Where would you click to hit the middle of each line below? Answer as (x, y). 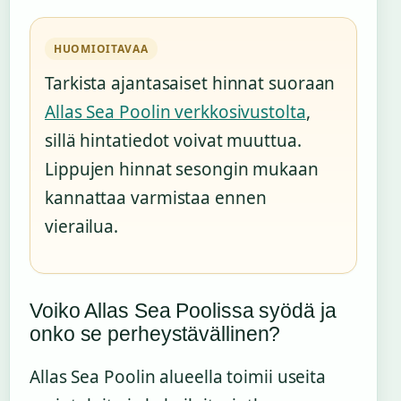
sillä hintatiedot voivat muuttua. (173, 140)
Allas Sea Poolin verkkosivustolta (175, 111)
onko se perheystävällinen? (155, 333)
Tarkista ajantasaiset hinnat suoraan (190, 83)
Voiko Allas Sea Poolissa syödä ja (183, 310)
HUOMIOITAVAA (101, 48)
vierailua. (82, 226)
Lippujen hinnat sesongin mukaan (182, 169)
